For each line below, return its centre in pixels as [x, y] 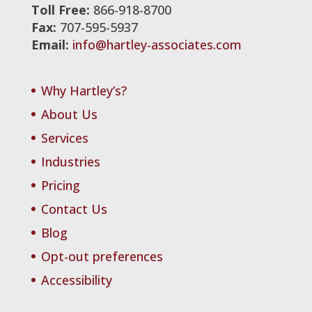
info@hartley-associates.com [157, 44]
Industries [70, 161]
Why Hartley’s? [84, 90]
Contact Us [74, 209]
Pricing [60, 185]
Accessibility [76, 280]
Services [64, 138]
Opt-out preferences [102, 256]
